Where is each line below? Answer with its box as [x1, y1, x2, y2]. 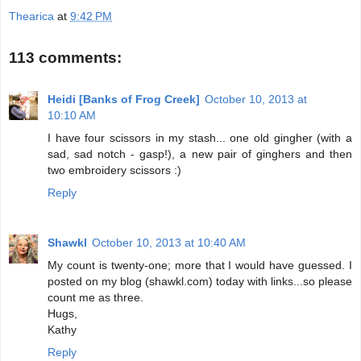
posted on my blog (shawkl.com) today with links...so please [48, 275, 352, 288]
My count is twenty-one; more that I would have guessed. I [48, 259, 352, 272]
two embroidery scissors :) [48, 164, 181, 177]
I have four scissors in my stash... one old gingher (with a [48, 131, 352, 145]
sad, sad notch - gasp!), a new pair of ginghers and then [48, 147, 352, 161]
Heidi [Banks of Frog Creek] [48, 93, 200, 106]
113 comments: [9, 48, 122, 66]
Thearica [9, 10, 54, 23]
